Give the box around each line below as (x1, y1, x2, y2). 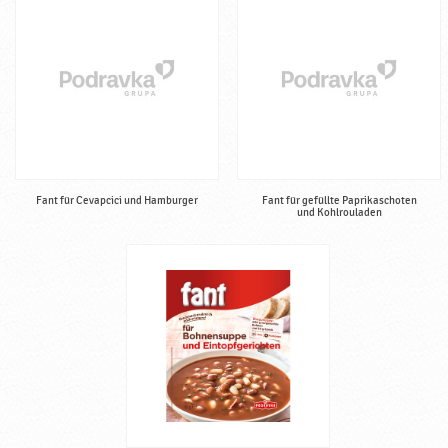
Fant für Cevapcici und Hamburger (36, 195, 198, 207)
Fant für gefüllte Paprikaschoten (261, 195, 417, 207)
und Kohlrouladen (296, 207, 382, 219)
